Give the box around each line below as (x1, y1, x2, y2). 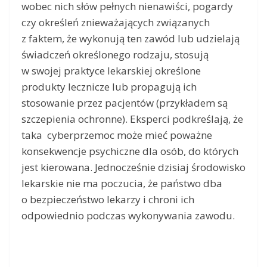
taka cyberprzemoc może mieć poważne (21, 128, 212, 142)
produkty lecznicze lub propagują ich (21, 80, 197, 94)
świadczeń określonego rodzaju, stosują (21, 48, 209, 62)
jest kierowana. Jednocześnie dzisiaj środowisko (21, 160, 246, 175)
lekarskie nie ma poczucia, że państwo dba (21, 176, 222, 191)
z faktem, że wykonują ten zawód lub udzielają (21, 32, 240, 46)
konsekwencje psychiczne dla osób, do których (21, 144, 238, 159)
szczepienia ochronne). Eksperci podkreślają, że (21, 112, 243, 126)
